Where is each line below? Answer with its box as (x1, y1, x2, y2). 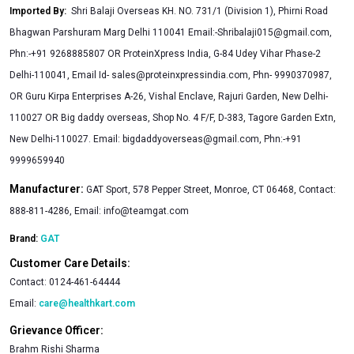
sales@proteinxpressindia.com (111, 69, 248, 81)
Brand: (9, 232, 40, 244)
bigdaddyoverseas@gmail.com (122, 133, 259, 145)
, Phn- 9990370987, (248, 69, 332, 81)
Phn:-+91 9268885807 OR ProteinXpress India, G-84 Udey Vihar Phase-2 (9, 47, 321, 59)
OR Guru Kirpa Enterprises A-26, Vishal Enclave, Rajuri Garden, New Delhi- (9, 90, 328, 102)
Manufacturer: (9, 182, 86, 195)
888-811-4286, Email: (9, 205, 104, 217)
